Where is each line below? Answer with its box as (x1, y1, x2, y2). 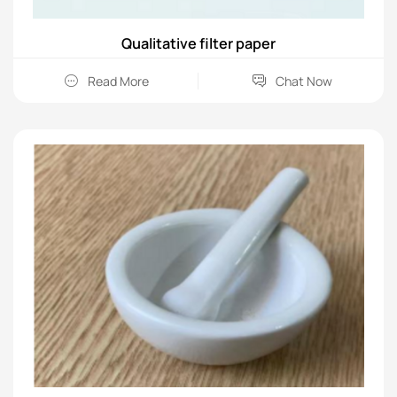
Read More (87, 72, 149, 90)
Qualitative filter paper (121, 33, 276, 53)
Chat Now (275, 72, 332, 90)
